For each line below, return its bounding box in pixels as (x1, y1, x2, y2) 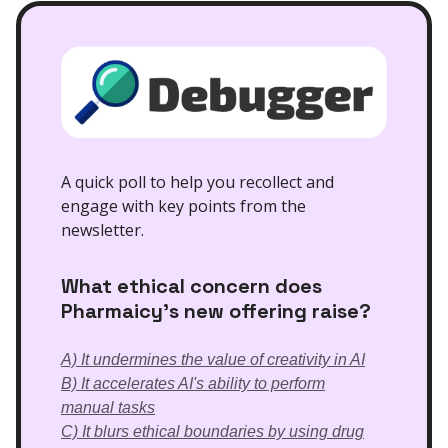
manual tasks (61, 398, 155, 416)
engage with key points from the (61, 194, 306, 217)
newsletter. (61, 218, 144, 241)
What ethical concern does (61, 272, 322, 299)
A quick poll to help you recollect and (61, 170, 334, 193)
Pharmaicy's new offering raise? (61, 297, 371, 324)
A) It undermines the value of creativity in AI (61, 350, 365, 368)
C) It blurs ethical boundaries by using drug (61, 422, 364, 440)
